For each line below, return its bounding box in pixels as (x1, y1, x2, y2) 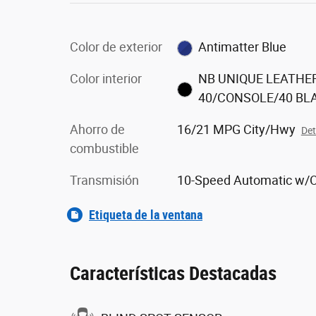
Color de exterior (70, 39, 162, 54)
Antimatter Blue (198, 39, 287, 54)
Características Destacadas (70, 262, 276, 285)
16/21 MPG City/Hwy (176, 122, 296, 137)
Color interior (70, 71, 142, 86)
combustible (70, 141, 139, 156)
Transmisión (70, 173, 139, 188)
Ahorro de (70, 122, 125, 137)
